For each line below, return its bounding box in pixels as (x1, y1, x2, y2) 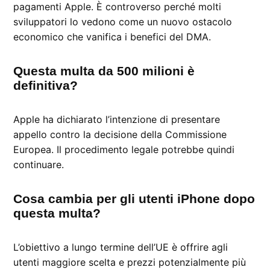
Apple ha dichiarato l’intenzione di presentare (13, 113, 221, 125)
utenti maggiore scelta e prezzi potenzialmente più (13, 256, 246, 268)
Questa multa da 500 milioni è (13, 63, 195, 78)
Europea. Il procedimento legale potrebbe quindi (13, 143, 235, 155)
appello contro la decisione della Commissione (13, 128, 227, 140)
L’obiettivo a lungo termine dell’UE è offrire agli (13, 240, 228, 253)
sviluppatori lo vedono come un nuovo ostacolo (13, 15, 233, 28)
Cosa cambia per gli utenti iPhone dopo (13, 191, 256, 206)
